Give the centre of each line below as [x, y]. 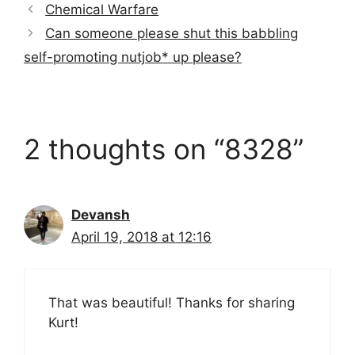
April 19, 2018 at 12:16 [141, 237]
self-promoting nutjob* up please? [133, 57]
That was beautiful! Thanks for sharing [172, 303]
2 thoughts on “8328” [164, 149]
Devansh [101, 214]
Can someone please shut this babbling [172, 33]
